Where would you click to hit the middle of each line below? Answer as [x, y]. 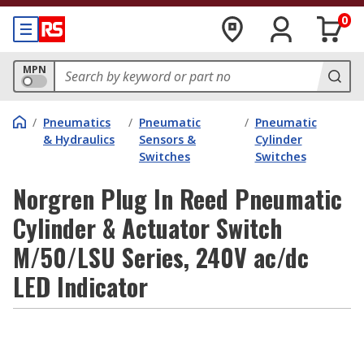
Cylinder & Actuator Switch [147, 228]
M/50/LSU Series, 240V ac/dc [161, 257]
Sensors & [167, 139]
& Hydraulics [79, 139]
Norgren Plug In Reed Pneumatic [178, 199]
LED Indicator [80, 286]
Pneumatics [77, 122]
